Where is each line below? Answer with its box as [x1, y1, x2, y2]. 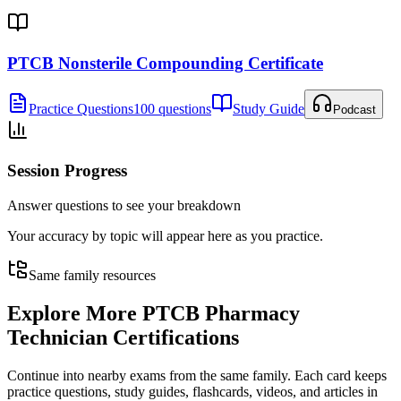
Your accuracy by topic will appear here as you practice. [7, 227, 323, 243]
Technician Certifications [7, 325, 239, 349]
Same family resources [29, 267, 156, 283]
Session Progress [7, 161, 127, 181]
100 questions [133, 101, 211, 117]
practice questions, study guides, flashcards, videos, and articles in [7, 383, 378, 399]
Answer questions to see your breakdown [7, 197, 241, 213]
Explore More [7, 301, 142, 325]
